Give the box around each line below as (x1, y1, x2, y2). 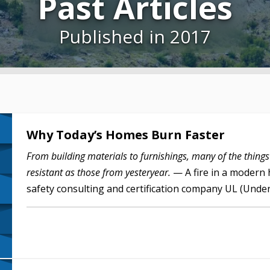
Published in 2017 (59, 24, 211, 49)
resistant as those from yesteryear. (27, 166, 171, 179)
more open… (27, 198, 83, 212)
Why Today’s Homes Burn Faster (27, 127, 225, 143)
